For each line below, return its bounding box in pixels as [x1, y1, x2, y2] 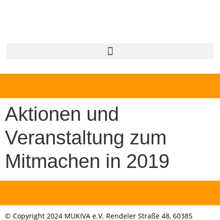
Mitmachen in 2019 [5, 150, 169, 172]
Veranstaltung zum [5, 127, 166, 148]
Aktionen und [5, 103, 119, 125]
